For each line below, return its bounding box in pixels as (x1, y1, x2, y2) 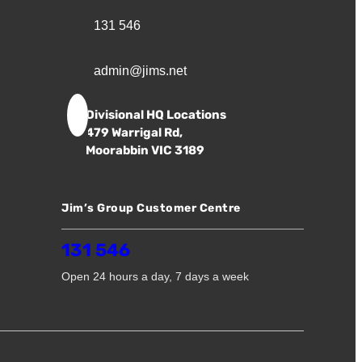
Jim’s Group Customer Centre (61, 201, 241, 215)
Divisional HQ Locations (86, 107, 226, 122)
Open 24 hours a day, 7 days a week (61, 270, 249, 283)
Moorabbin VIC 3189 (86, 143, 204, 158)
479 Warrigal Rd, (86, 125, 183, 140)
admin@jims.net (94, 64, 187, 78)
